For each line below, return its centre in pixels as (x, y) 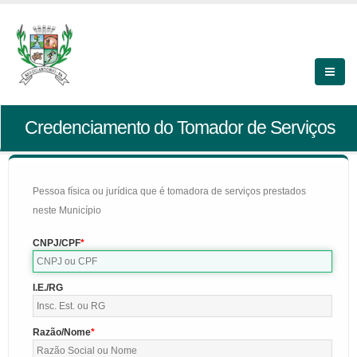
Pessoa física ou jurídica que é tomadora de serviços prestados (169, 191)
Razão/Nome (62, 332)
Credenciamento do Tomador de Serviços (180, 127)
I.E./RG (48, 288)
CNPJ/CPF (57, 243)
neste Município (67, 210)
